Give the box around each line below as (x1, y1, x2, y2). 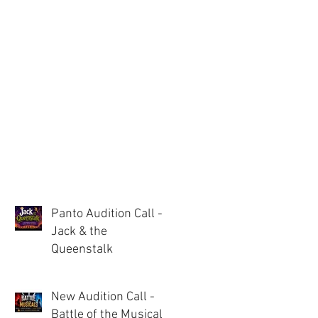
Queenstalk (51, 242, 113, 257)
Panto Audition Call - (51, 207, 163, 221)
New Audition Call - (51, 290, 155, 305)
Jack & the (51, 224, 107, 239)
